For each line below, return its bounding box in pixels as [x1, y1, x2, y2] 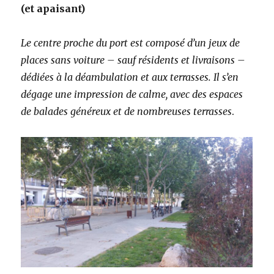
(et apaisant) [21, 2, 86, 15]
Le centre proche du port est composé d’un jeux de [21, 36, 240, 49]
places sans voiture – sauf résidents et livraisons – [21, 53, 246, 66]
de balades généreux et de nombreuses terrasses [21, 105, 232, 117]
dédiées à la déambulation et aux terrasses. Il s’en [21, 70, 239, 83]
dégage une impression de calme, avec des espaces [21, 87, 243, 100]
